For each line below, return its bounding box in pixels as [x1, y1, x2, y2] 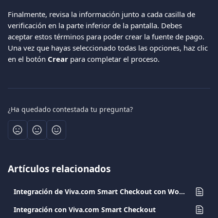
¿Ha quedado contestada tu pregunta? [8, 105, 133, 114]
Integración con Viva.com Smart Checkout [14, 205, 156, 214]
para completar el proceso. [68, 54, 160, 64]
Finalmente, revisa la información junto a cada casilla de [8, 9, 197, 19]
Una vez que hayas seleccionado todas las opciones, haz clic [8, 43, 210, 53]
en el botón [8, 54, 48, 64]
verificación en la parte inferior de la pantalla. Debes [8, 20, 184, 30]
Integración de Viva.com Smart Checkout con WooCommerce [179, 187, 185, 196]
